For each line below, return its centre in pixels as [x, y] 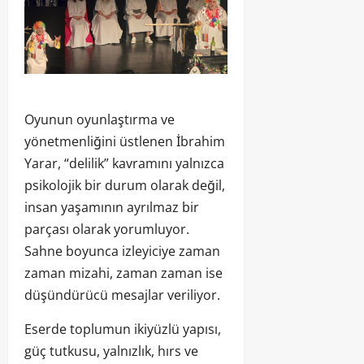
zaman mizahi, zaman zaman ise [123, 273]
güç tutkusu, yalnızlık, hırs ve [111, 351]
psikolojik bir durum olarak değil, [125, 185]
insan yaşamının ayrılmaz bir [112, 207]
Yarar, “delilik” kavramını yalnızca [124, 163]
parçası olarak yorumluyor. [107, 229]
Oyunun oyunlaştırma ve [100, 119]
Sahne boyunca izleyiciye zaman [122, 251]
